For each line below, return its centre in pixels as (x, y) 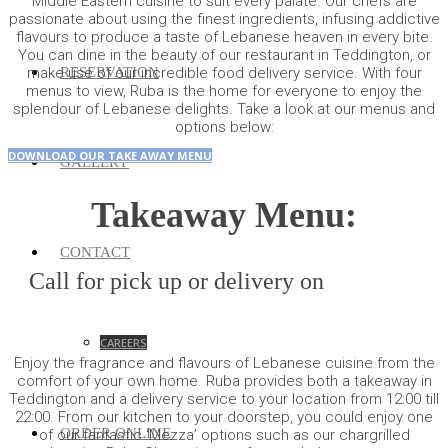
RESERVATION (109, 72)
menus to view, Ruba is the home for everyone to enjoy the (224, 91)
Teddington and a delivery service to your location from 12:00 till (224, 398)
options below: (224, 127)
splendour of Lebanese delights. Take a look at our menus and (224, 109)
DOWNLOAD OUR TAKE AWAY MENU (110, 156)
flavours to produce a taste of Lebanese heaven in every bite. (224, 37)
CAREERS (123, 342)
